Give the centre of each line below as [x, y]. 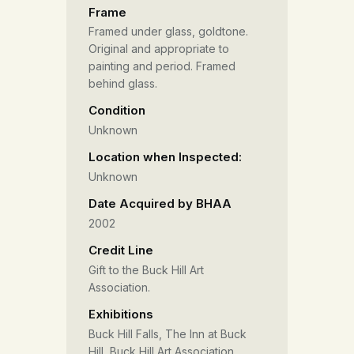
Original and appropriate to [159, 49]
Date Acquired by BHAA [160, 204]
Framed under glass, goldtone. [168, 32]
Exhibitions [121, 314]
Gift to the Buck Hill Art [146, 269]
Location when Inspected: [165, 157]
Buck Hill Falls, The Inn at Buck [168, 333]
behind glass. [123, 84]
